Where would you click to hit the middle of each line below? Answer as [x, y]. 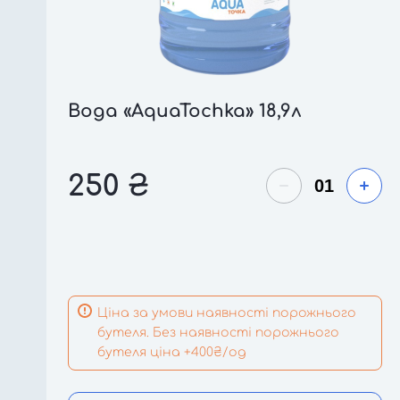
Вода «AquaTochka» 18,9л [185, 111]
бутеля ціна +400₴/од [172, 352]
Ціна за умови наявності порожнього [227, 313]
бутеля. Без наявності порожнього [218, 333]
